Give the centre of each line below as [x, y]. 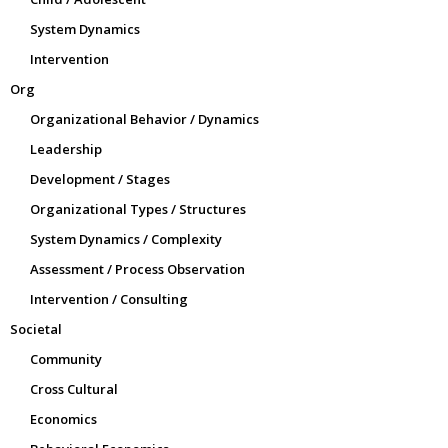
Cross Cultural [74, 388]
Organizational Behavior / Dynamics [144, 118]
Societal [36, 328]
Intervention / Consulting [109, 298]
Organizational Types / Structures [138, 208]
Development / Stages [100, 178]
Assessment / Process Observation [137, 268]
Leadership [66, 148]
